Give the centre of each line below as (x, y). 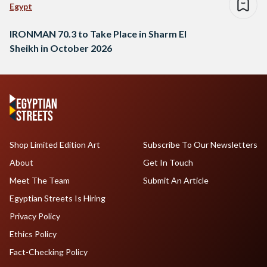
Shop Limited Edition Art (55, 144)
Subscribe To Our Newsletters (200, 144)
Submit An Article (176, 180)
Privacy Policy (35, 216)
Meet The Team (40, 180)
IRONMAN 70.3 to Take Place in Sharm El (98, 33)
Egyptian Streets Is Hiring (58, 198)
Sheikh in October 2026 (61, 48)
